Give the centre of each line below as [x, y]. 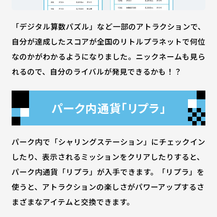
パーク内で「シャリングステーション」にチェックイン [108, 141]
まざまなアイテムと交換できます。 [73, 201]
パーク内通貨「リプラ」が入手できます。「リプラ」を [108, 171]
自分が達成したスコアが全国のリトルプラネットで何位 [108, 41]
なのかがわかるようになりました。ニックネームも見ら [108, 56]
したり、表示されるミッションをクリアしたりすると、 [108, 156]
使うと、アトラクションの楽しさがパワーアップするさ [108, 186]
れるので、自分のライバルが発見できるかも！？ [96, 71]
